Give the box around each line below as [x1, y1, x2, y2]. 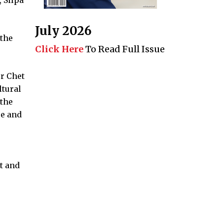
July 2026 [35, 23, 92, 39]
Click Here [35, 43, 83, 55]
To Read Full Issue [83, 43, 165, 55]
